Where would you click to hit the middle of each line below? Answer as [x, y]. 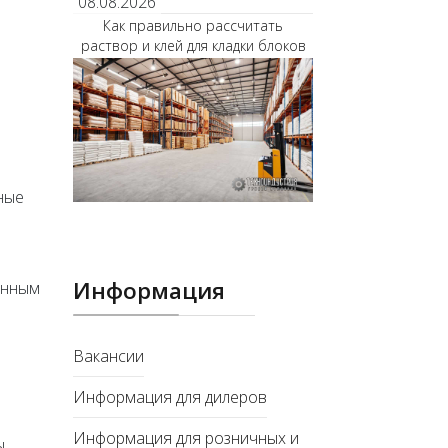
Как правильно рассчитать [193, 25]
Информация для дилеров [170, 397]
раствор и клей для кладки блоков [193, 45]
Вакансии [108, 356]
